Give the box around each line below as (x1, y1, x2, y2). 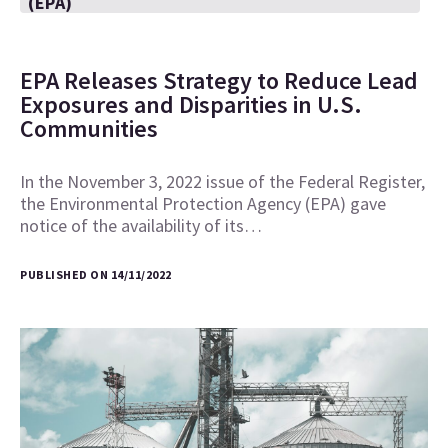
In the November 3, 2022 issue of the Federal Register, (20, 170, 425, 193)
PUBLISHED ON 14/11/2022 (20, 267, 172, 282)
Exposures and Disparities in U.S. (20, 89, 362, 120)
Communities (20, 113, 158, 144)
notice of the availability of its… (20, 214, 262, 237)
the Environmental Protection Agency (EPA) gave (20, 192, 386, 215)
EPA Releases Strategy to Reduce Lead (20, 65, 418, 96)
